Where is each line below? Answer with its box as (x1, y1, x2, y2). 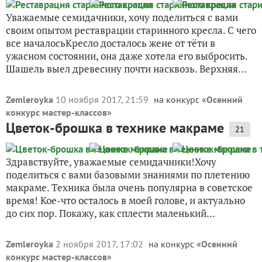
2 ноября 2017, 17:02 (56, 238, 146, 250)
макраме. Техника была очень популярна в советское (6, 181, 253, 194)
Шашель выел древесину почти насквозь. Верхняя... (6, 62, 247, 75)
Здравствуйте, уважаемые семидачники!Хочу (6, 155, 216, 168)
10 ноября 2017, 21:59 (56, 94, 151, 105)
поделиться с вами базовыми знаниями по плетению (6, 168, 250, 181)
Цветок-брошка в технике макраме (6, 119, 224, 137)
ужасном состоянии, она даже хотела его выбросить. (6, 49, 247, 63)
